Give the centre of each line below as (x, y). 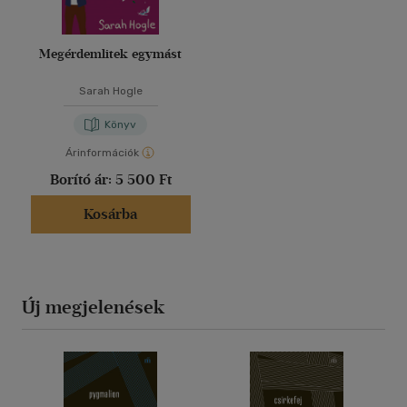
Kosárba (110, 214)
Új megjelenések (93, 308)
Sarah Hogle (110, 91)
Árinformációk (102, 153)
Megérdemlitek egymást (110, 55)
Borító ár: (82, 180)
